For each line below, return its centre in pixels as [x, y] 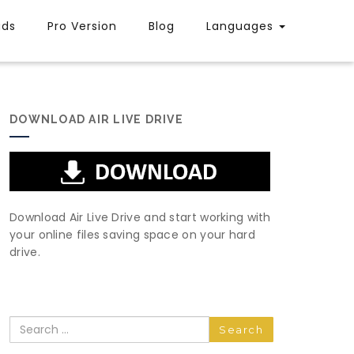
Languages [242, 26]
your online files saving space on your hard [132, 235]
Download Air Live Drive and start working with [140, 217]
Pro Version [82, 26]
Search [33, 325]
